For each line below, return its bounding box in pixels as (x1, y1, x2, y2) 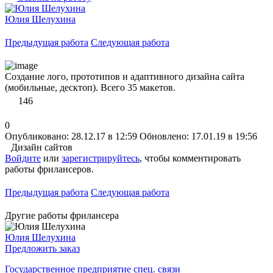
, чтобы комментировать (140, 152, 241, 163)
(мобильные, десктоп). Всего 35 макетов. (5, 82, 175, 93)
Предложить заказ (5, 243, 80, 253)
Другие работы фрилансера (5, 210, 119, 221)
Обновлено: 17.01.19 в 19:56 (140, 130, 257, 141)
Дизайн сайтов (11, 141, 73, 152)
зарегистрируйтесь (62, 152, 140, 163)
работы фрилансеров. (5, 163, 94, 174)
